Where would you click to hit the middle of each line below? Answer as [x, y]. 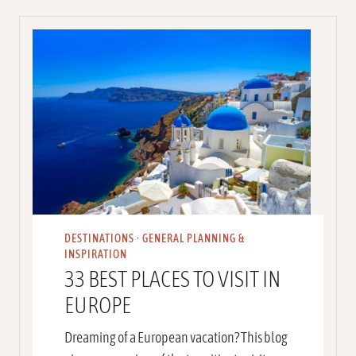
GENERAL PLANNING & [193, 239]
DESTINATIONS [99, 239]
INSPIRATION [96, 255]
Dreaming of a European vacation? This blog [176, 338]
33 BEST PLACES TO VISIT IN [173, 279]
